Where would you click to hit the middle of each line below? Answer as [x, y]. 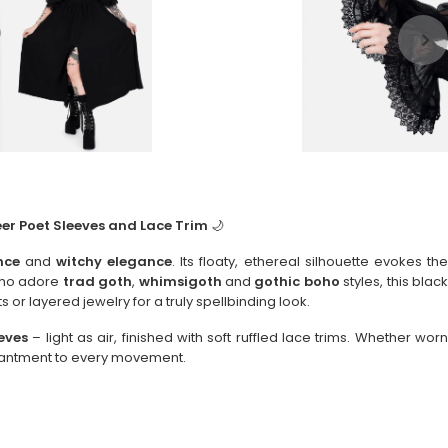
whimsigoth [182, 282]
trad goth [97, 282]
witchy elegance [114, 262]
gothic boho [297, 282]
